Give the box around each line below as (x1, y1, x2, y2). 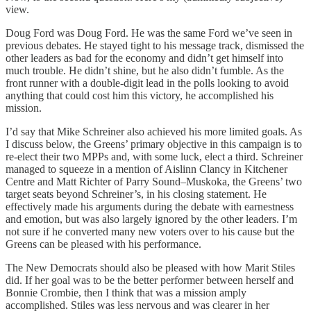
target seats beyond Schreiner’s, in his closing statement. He (6, 187, 267, 200)
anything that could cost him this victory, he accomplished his (6, 89, 274, 101)
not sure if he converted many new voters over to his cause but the (6, 225, 294, 237)
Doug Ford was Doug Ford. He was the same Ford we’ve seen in (6, 26, 292, 39)
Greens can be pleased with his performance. (6, 237, 201, 250)
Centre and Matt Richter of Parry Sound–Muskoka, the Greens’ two (6, 175, 302, 187)
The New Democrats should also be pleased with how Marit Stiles (6, 261, 295, 274)
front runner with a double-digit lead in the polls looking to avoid (6, 76, 289, 89)
